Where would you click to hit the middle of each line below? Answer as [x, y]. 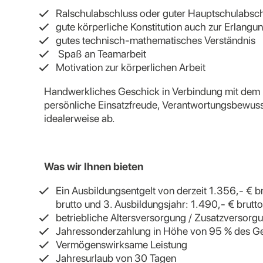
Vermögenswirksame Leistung [122, 245]
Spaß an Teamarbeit [102, 54]
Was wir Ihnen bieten [94, 166]
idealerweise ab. [80, 118]
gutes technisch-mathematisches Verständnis [156, 40]
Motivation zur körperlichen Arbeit [131, 67]
